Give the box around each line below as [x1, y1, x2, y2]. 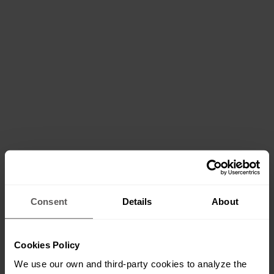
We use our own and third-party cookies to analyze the [14, 258, 247, 269]
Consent [31, 196, 67, 207]
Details [122, 196, 152, 207]
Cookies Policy [14, 239, 80, 250]
